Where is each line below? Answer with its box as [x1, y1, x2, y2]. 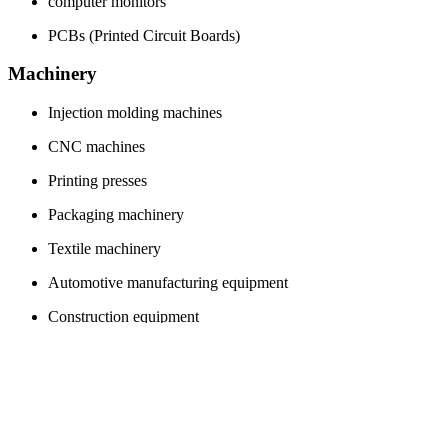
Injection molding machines [48, 104, 222, 121]
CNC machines [48, 138, 145, 155]
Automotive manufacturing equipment [48, 274, 288, 291]
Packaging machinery [48, 206, 184, 223]
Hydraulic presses [48, 410, 160, 427]
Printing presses [48, 172, 147, 189]
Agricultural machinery [48, 342, 194, 359]
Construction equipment [48, 308, 199, 325]
